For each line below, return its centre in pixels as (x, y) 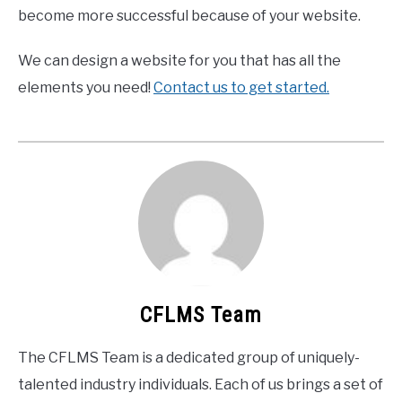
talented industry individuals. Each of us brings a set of (201, 384)
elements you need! (86, 87)
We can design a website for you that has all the (179, 60)
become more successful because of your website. (189, 15)
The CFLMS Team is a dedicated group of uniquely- (189, 357)
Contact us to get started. (241, 87)
